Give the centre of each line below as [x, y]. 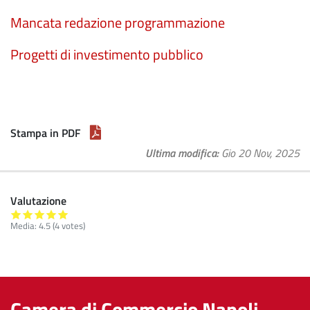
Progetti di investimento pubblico [107, 54]
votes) [72, 226]
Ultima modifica [181, 153]
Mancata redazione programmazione [118, 22]
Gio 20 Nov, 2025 [261, 153]
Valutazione [38, 201]
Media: [25, 226]
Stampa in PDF [45, 133]
